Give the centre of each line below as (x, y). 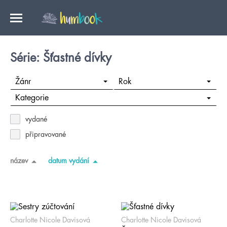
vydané (36, 119)
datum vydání (69, 160)
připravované (46, 134)
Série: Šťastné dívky (61, 58)
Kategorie (32, 98)
